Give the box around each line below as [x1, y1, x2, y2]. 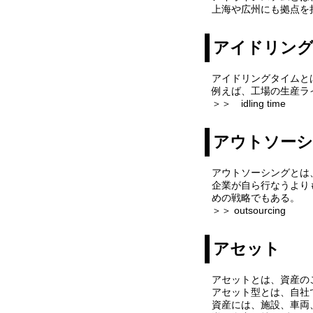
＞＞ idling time [211, 98, 286, 109]
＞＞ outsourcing [211, 205, 286, 216]
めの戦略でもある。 [211, 192, 300, 203]
